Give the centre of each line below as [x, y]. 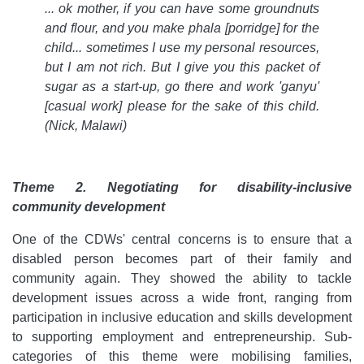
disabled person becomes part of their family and [182, 259]
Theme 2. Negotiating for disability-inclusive [182, 187]
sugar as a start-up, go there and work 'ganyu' [182, 87]
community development [89, 207]
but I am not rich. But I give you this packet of [182, 67]
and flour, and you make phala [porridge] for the [182, 28]
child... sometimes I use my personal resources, [182, 48]
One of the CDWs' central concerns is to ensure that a [182, 239]
